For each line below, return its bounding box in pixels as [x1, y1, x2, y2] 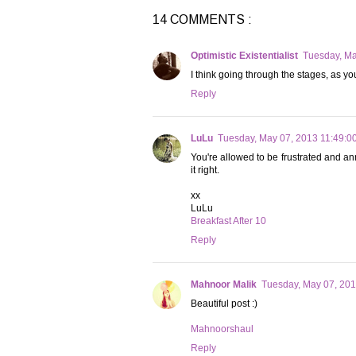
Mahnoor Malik [191, 279, 257, 291]
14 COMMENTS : [153, 13, 252, 27]
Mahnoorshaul [191, 323, 253, 335]
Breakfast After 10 [191, 215, 266, 227]
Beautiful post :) [191, 298, 257, 310]
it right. [191, 164, 219, 176]
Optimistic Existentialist [191, 50, 298, 62]
